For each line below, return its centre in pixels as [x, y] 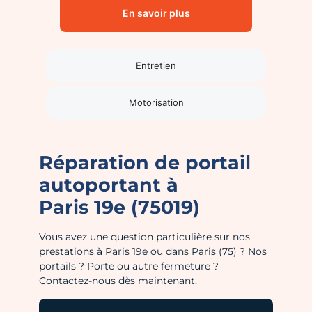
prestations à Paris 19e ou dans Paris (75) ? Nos [153, 252]
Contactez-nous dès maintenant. [118, 281]
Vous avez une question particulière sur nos [145, 237]
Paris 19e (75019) [119, 208]
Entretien [156, 66]
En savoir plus [156, 13]
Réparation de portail [145, 163]
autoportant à [109, 185]
